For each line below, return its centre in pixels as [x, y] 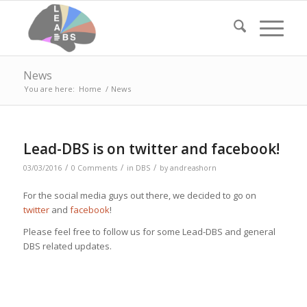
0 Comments [94, 168]
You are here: [49, 89]
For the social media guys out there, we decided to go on [139, 196]
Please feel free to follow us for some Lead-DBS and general [149, 232]
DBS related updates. [67, 246]
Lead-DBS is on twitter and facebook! [151, 149]
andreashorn [193, 168]
